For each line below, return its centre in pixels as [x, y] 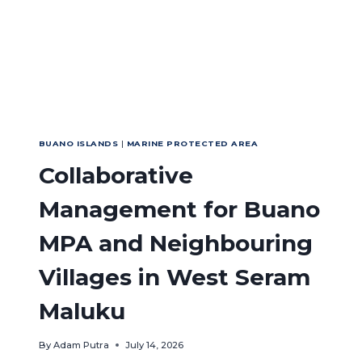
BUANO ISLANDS [79, 144]
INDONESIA [133, 31]
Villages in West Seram [175, 278]
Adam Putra [82, 345]
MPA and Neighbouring [176, 244]
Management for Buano [179, 210]
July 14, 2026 [155, 345]
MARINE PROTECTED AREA [192, 144]
